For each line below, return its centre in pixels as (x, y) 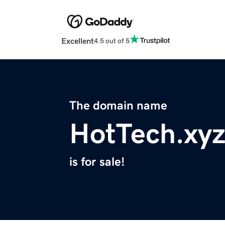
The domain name (118, 106)
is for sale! (97, 162)
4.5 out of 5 (112, 40)
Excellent (78, 41)
